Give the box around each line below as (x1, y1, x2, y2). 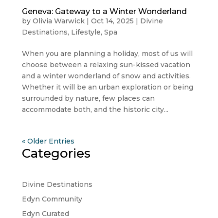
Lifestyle (71, 28, 101, 37)
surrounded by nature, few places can (21, 94, 155, 103)
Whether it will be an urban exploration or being (21, 83, 193, 92)
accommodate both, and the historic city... (21, 105, 168, 114)
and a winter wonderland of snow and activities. (21, 72, 191, 81)
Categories (21, 145, 91, 162)
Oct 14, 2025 (91, 17, 134, 26)
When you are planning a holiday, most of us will (21, 49, 193, 58)
